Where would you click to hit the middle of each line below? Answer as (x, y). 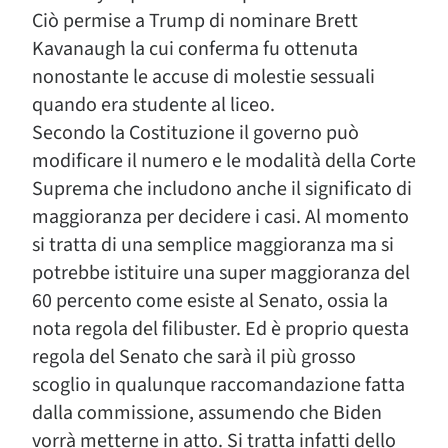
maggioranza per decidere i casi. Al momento (220, 217)
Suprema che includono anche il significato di (222, 189)
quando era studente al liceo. (153, 105)
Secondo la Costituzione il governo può (195, 133)
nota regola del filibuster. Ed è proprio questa (220, 329)
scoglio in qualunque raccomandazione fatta (218, 385)
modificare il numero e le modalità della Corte (224, 161)
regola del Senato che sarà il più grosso (194, 357)
